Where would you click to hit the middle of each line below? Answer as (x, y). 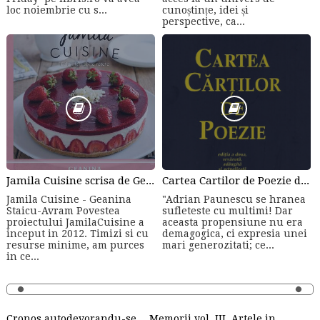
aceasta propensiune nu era (233, 222)
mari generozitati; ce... (219, 245)
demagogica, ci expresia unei (235, 233)
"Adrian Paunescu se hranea (234, 199)
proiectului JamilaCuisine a (75, 222)
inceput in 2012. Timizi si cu (77, 233)
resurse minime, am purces (75, 245)
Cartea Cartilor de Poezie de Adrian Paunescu (305, 181)
